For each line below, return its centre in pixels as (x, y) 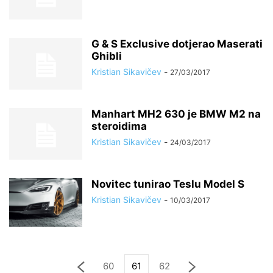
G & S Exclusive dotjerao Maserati (177, 44)
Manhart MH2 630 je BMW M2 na (176, 114)
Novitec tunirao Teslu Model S (168, 184)
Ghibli (107, 56)
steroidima (119, 126)
